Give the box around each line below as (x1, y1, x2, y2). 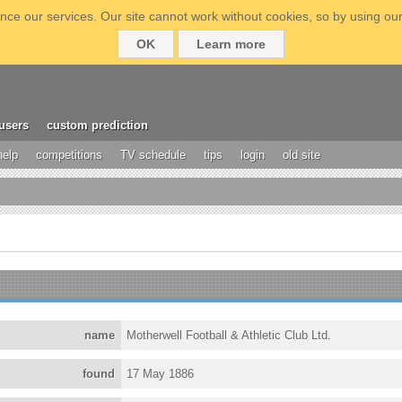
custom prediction (47, 118, 148, 132)
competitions (36, 148, 102, 162)
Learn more (197, 37, 266, 51)
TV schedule (120, 148, 186, 162)
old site (283, 148, 320, 162)
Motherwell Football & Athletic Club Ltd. (127, 328, 332, 342)
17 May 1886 (127, 367, 195, 380)
